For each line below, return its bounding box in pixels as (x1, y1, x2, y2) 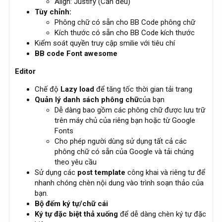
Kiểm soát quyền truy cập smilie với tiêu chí (35, 39, 175, 48)
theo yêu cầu (55, 158, 97, 167)
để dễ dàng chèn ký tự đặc (118, 210, 206, 219)
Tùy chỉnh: (35, 7, 71, 17)
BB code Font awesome (35, 49, 117, 58)
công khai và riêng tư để (125, 168, 205, 177)
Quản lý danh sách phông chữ (35, 95, 139, 105)
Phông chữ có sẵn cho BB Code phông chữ (55, 18, 195, 27)
